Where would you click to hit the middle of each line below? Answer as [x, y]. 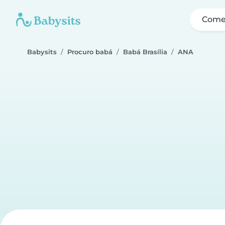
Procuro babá [90, 52]
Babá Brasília [145, 52]
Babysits [42, 52]
